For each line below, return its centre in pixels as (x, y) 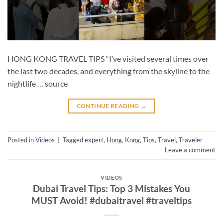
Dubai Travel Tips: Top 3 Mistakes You (111, 189)
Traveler (191, 140)
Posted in (21, 140)
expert (94, 140)
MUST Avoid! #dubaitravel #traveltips (111, 201)
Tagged (74, 140)
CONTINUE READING (108, 106)
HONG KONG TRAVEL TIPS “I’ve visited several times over (108, 58)
